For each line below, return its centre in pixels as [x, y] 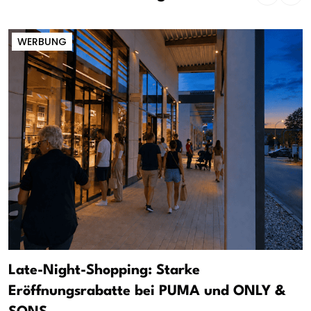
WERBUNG [42, 41]
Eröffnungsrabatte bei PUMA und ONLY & [147, 292]
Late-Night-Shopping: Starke [104, 271]
